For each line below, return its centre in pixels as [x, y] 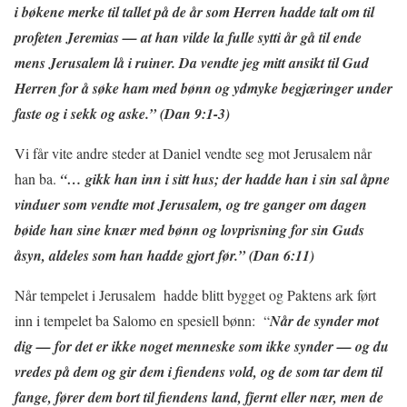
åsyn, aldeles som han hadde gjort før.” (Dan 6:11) [164, 255]
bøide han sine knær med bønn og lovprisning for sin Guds [189, 229]
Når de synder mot [324, 320]
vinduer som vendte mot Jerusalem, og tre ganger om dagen [191, 204]
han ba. [37, 178]
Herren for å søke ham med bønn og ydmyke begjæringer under [203, 88]
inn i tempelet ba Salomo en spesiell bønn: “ [142, 320]
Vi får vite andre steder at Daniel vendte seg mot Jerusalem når [193, 153]
